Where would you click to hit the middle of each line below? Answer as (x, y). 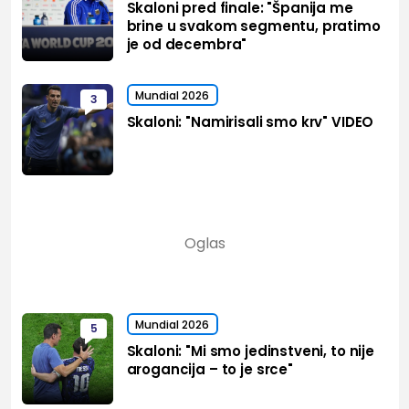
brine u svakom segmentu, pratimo (253, 26)
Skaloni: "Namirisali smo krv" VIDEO (250, 122)
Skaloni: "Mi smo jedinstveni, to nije (250, 351)
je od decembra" (187, 45)
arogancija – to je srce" (210, 370)
